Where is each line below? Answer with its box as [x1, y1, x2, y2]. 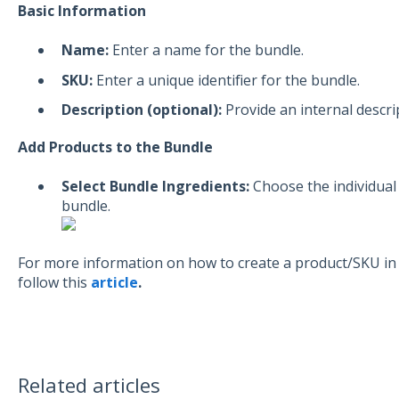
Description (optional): [61, 99, 222, 119]
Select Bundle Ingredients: [61, 176, 249, 197]
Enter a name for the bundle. [108, 40, 304, 61]
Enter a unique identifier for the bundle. [92, 69, 360, 90]
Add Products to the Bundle [17, 136, 213, 157]
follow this [17, 273, 91, 293]
